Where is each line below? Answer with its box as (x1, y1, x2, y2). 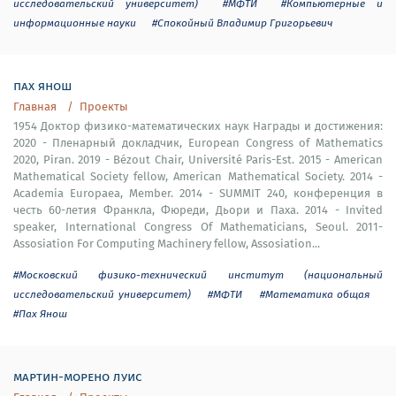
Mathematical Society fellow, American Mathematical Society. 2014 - (13, 168, 383, 185)
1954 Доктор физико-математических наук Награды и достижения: (13, 118, 383, 134)
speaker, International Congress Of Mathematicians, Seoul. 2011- (13, 218, 383, 235)
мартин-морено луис (13, 366, 142, 385)
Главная (13, 98, 57, 115)
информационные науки (13, 15, 136, 30)
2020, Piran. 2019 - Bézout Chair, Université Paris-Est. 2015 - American (13, 151, 383, 168)
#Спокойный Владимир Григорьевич (152, 15, 333, 30)
